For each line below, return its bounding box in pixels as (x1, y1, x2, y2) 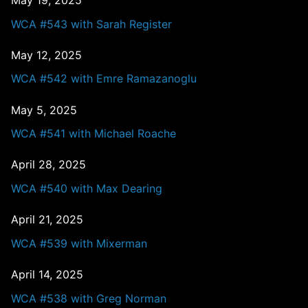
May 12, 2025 (11, 47, 82, 62)
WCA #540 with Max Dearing (11, 181, 162, 196)
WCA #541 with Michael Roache (11, 126, 176, 141)
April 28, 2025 (11, 157, 86, 172)
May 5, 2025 (11, 102, 77, 117)
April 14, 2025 (11, 267, 83, 282)
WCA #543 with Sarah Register (11, 16, 172, 31)
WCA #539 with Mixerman (11, 236, 147, 250)
